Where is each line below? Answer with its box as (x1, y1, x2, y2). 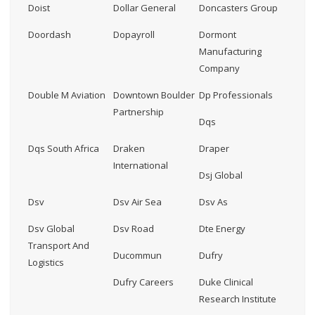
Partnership (113, 105, 165, 119)
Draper (198, 142, 229, 155)
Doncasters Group (198, 1, 278, 15)
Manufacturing (198, 45, 262, 58)
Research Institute (198, 292, 276, 306)
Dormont (198, 28, 236, 41)
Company (198, 62, 240, 75)
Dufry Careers (113, 276, 174, 289)
